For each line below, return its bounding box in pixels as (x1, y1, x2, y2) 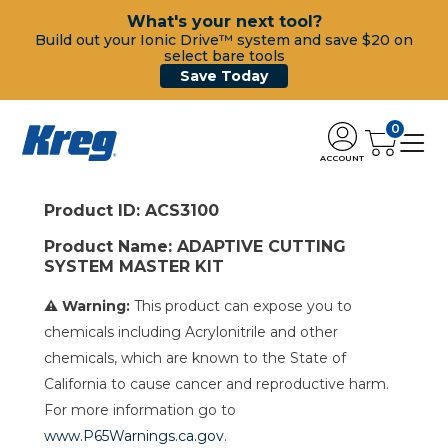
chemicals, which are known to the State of (44, 349, 346, 367)
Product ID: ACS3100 (44, 201, 219, 220)
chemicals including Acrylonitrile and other (44, 323, 338, 341)
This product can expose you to (130, 297, 352, 315)
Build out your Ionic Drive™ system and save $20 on (35, 31, 413, 49)
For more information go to (44, 401, 236, 419)
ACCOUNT (320, 152, 364, 163)
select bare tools (163, 47, 285, 65)
